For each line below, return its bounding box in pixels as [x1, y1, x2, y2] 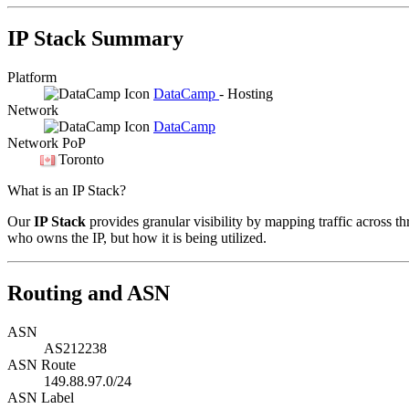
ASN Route [7, 356, 76, 372]
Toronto [58, 151, 104, 167]
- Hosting [219, 85, 273, 101]
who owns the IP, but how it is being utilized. [7, 229, 267, 246]
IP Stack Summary [7, 26, 184, 50]
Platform [7, 68, 57, 85]
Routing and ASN [7, 280, 170, 305]
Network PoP [7, 134, 86, 151]
